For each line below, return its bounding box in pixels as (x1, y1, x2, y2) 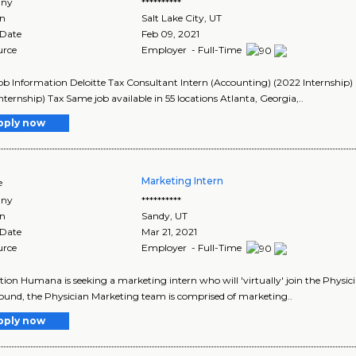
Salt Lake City (141, 11, 205, 24)
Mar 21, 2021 (141, 225, 198, 238)
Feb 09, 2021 (141, 27, 200, 40)
